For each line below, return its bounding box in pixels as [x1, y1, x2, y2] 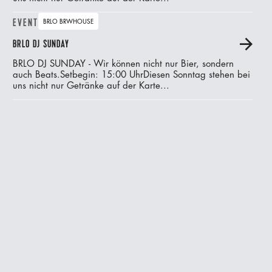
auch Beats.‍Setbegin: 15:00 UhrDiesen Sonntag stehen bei [13, 70, 251, 80]
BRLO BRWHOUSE [43, 19, 94, 25]
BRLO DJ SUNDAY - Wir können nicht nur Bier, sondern [13, 59, 234, 69]
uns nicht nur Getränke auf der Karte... [13, 81, 170, 91]
